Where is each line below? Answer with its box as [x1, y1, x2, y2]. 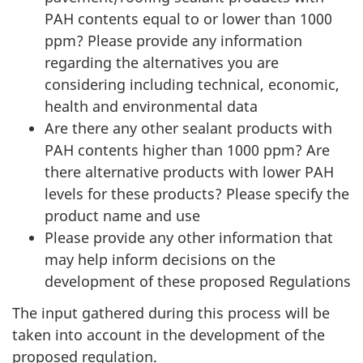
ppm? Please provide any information [45, 31, 302, 51]
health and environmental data [45, 96, 258, 117]
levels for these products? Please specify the [45, 184, 349, 204]
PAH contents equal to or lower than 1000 [45, 9, 332, 29]
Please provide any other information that [45, 228, 333, 248]
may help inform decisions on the [45, 250, 275, 270]
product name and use [45, 206, 200, 226]
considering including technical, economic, [45, 75, 340, 95]
